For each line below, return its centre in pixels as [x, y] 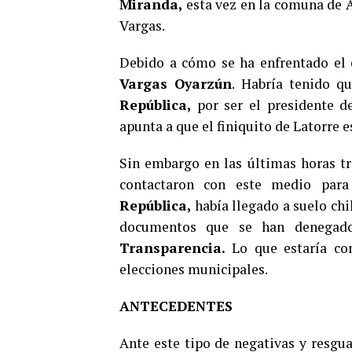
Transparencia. [176, 248]
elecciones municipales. [194, 269]
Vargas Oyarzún [176, 84]
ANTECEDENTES [176, 306]
